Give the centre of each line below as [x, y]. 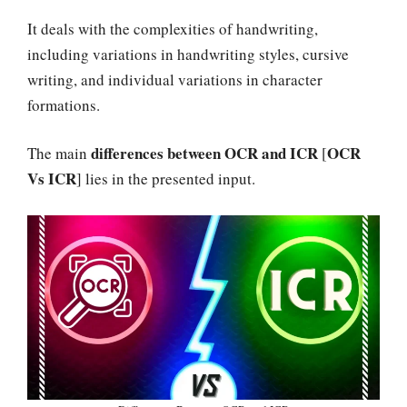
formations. [64, 104]
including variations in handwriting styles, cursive [188, 54]
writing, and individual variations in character [175, 79]
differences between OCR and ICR [206, 154]
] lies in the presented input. [166, 179]
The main [59, 154]
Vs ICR [52, 179]
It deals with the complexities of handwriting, [173, 28]
